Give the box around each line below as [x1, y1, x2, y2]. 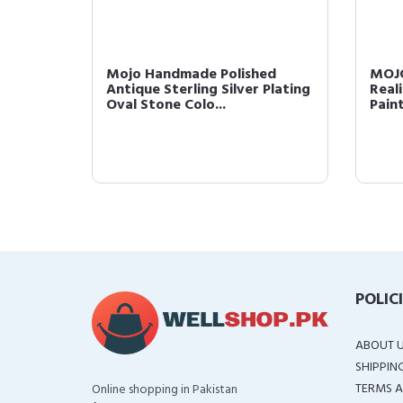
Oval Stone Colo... [106, 94, 226, 117]
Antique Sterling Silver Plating [106, 78, 310, 102]
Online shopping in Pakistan [92, 380, 237, 400]
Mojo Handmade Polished [106, 63, 276, 86]
